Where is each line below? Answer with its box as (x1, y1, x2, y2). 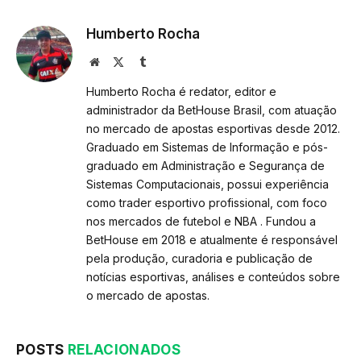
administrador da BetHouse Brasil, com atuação (86, 102, 337, 117)
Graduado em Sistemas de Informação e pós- (86, 139, 328, 154)
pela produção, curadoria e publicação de (86, 251, 313, 265)
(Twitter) (123, 71, 164, 83)
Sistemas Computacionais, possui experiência (86, 176, 329, 191)
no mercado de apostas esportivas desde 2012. (86, 121, 340, 135)
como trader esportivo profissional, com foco (86, 195, 327, 210)
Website (98, 55, 135, 67)
